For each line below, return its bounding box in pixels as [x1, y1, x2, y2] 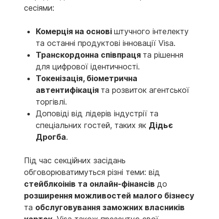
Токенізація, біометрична [36, 73, 137, 83]
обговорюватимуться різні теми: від [24, 167, 160, 177]
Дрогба [36, 131, 66, 142]
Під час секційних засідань [24, 155, 126, 165]
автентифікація [36, 85, 101, 95]
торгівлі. [36, 96, 67, 107]
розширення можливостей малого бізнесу [24, 190, 194, 200]
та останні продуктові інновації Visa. [36, 38, 175, 48]
